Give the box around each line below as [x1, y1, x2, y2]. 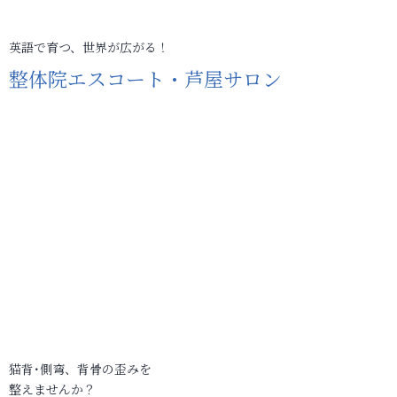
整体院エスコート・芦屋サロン [9, 65, 282, 92]
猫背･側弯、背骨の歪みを [9, 360, 152, 378]
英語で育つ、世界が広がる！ [9, 38, 169, 56]
